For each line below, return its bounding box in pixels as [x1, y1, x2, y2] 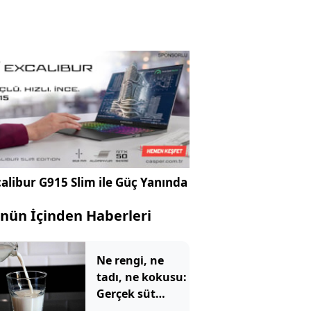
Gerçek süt [96, 286, 155, 302]
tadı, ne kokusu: [96, 269, 187, 285]
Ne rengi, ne [96, 253, 164, 269]
